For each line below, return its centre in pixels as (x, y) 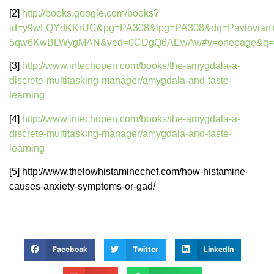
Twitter (145, 249)
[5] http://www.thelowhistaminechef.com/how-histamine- (129, 171)
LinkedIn (218, 249)
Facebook (70, 249)
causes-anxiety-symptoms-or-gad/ (82, 186)
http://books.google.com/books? (91, 13)
